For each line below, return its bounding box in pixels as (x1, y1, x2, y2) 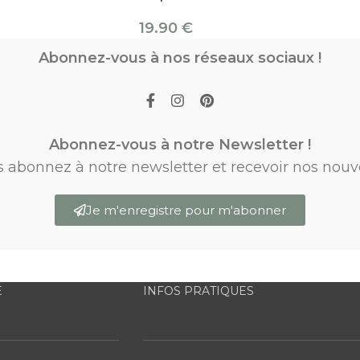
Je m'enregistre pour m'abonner (86, 202, 286, 219)
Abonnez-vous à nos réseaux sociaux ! (39, 49, 321, 67)
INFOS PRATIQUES (142, 284, 254, 299)
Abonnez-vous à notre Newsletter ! (49, 136, 311, 154)
